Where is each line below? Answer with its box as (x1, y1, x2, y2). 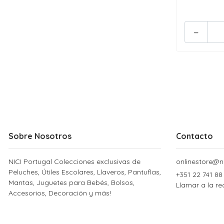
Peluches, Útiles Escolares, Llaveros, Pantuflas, (8, 167, 161, 176)
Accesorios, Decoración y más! (8, 188, 111, 197)
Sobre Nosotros (8, 131, 71, 141)
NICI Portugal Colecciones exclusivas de (8, 157, 140, 166)
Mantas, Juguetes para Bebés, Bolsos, (8, 178, 134, 187)
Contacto (176, 131, 213, 141)
